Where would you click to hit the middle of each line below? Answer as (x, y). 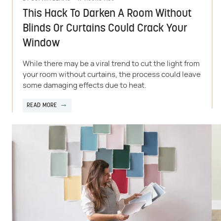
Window (41, 43)
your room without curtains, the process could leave (112, 74)
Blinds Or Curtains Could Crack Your (105, 29)
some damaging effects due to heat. (85, 85)
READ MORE (42, 105)
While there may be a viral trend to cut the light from (111, 64)
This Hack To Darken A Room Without (107, 14)
